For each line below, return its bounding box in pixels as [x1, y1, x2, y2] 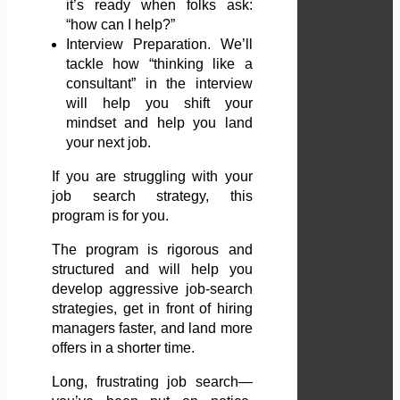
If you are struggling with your [52, 169, 253, 185]
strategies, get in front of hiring [52, 301, 253, 317]
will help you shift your [66, 96, 253, 112]
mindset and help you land [66, 115, 253, 131]
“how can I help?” [66, 17, 175, 33]
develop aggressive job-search [52, 281, 253, 297]
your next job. [66, 135, 151, 151]
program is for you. [52, 208, 169, 224]
